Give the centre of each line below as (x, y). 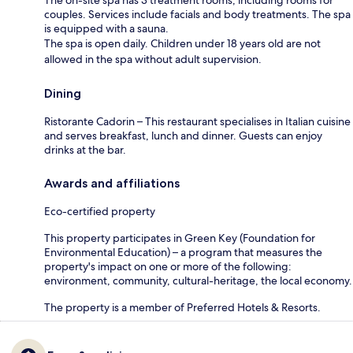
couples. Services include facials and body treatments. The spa (197, 14)
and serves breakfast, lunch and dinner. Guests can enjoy (183, 135)
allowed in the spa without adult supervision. (153, 59)
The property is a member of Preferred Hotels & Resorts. (182, 307)
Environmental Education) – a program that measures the (183, 252)
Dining (63, 93)
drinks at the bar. (85, 149)
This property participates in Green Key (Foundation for (180, 238)
